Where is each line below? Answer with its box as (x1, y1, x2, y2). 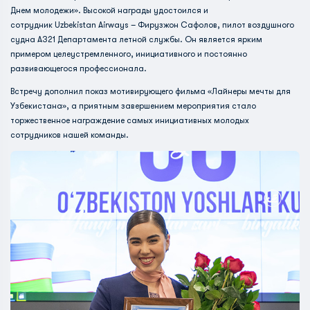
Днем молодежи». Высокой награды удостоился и (10, 6, 208, 15)
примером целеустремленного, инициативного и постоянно (10, 49, 247, 59)
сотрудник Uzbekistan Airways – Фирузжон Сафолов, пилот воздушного (10, 20, 294, 30)
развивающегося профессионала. (10, 64, 147, 73)
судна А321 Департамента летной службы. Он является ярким (10, 35, 262, 44)
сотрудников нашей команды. (10, 130, 129, 140)
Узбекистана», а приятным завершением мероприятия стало (10, 101, 256, 111)
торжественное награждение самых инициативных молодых (10, 116, 249, 125)
